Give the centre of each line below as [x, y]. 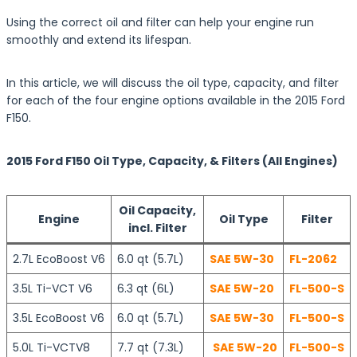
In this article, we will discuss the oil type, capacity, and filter [173, 83]
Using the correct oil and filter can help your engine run [160, 22]
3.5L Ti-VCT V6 [53, 288]
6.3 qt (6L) [146, 288]
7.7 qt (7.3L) [151, 347]
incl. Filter [157, 228]
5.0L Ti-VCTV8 [51, 347]
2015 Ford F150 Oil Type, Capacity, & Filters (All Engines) [172, 161]
